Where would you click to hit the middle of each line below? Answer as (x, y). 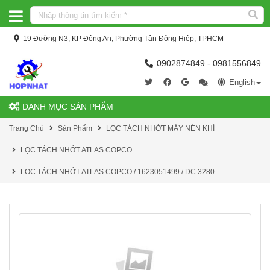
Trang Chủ (27, 128)
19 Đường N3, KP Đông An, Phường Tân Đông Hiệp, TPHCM (122, 39)
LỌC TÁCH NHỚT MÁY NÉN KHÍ (160, 128)
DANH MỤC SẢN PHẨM (67, 107)
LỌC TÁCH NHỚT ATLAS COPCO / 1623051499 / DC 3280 (118, 172)
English (241, 82)
